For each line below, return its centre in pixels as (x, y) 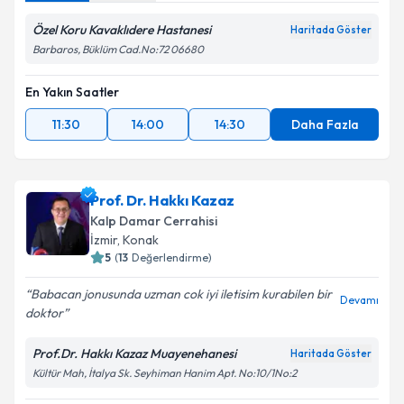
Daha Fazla (325, 124)
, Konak (138, 240)
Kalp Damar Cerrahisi (154, 221)
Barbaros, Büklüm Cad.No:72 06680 (118, 49)
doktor (44, 313)
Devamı (359, 300)
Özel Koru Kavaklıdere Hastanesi (122, 30)
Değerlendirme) (172, 257)
